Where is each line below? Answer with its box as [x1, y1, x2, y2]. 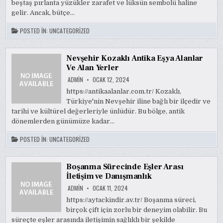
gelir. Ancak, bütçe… [11, 9, 75, 16]
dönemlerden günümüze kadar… [11, 117, 115, 125]
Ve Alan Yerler [66, 63, 119, 73]
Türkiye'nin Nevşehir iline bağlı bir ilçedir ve [66, 98, 211, 105]
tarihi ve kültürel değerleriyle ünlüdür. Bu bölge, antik [11, 108, 185, 115]
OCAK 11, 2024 [91, 184, 128, 192]
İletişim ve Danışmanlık [66, 171, 152, 181]
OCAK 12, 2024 [91, 75, 130, 84]
